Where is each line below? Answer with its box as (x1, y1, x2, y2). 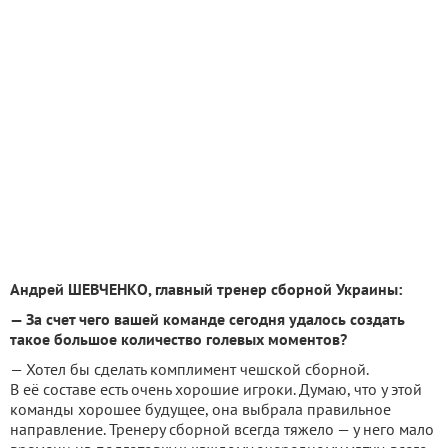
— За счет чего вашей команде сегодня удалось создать (10, 309, 405, 330)
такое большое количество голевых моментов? (10, 329, 347, 350)
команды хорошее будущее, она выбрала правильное (10, 399, 391, 420)
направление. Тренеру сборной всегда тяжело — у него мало (10, 419, 434, 440)
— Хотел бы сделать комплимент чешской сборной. (10, 359, 368, 380)
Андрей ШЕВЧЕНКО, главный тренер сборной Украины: (10, 279, 402, 300)
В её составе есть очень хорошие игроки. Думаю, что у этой (10, 379, 422, 400)
